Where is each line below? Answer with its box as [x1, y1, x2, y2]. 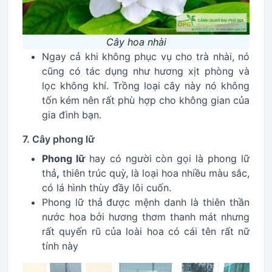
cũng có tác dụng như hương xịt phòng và [42, 65, 250, 77]
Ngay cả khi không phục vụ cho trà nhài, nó [42, 50, 250, 63]
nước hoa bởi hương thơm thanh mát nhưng [42, 211, 250, 223]
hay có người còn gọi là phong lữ [84, 152, 250, 165]
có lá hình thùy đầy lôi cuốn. [42, 182, 171, 194]
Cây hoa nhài [106, 36, 166, 48]
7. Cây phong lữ [22, 133, 95, 145]
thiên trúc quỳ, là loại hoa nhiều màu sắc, [59, 167, 250, 179]
